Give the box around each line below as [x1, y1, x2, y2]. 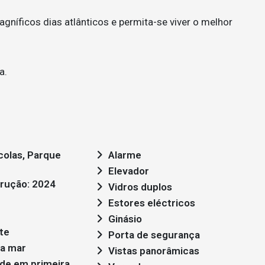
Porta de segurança [108, 229, 200, 241]
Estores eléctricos [108, 197, 195, 209]
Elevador [108, 165, 149, 177]
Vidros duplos [108, 181, 172, 193]
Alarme [108, 149, 141, 161]
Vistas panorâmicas [108, 245, 199, 257]
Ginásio [108, 213, 142, 225]
